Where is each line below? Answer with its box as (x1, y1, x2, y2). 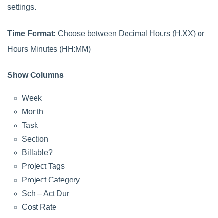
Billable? (22, 148, 53, 157)
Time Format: (7, 29, 58, 37)
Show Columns (7, 71, 64, 79)
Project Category (22, 175, 80, 184)
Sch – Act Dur (22, 189, 69, 198)
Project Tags (22, 162, 65, 170)
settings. (7, 2, 36, 11)
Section (22, 134, 48, 143)
